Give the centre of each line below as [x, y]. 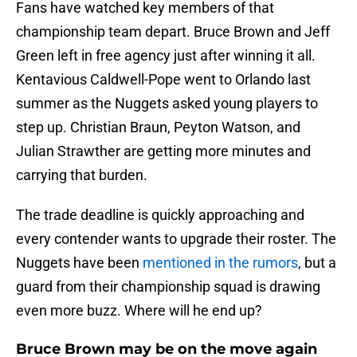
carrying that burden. [82, 175]
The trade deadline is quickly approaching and [160, 215]
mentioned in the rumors [220, 263]
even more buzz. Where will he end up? [139, 311]
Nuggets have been [79, 263]
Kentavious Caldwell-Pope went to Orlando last [163, 80]
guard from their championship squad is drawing [168, 287]
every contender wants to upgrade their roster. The [176, 239]
